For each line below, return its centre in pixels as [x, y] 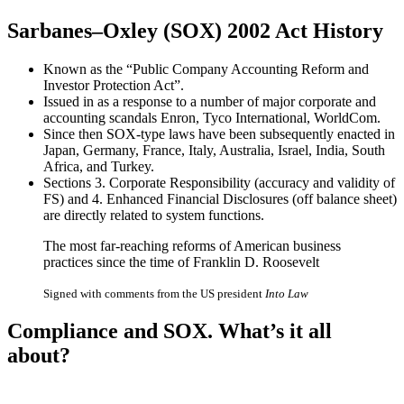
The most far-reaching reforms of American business [192, 245]
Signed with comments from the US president [154, 293]
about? [39, 355]
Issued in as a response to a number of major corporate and [210, 101]
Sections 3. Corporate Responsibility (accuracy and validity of [219, 182]
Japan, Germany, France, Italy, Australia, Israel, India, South [214, 150]
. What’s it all [270, 331]
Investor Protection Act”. [114, 85]
